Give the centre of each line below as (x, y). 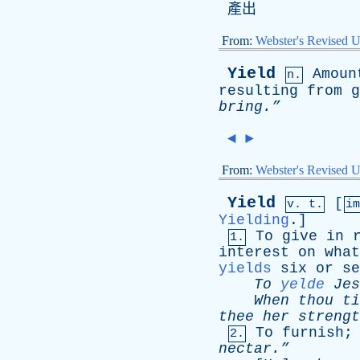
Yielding (254, 220)
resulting (258, 91)
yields (245, 268)
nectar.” (254, 349)
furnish (313, 333)
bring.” (250, 107)
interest (254, 252)
